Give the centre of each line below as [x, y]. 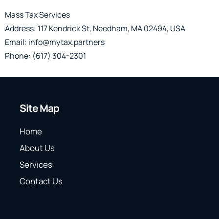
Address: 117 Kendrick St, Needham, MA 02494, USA [95, 29]
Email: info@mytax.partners [55, 42]
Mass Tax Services [37, 15]
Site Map [40, 108]
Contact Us [41, 181]
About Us [37, 148]
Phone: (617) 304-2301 [45, 56]
